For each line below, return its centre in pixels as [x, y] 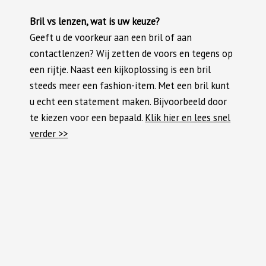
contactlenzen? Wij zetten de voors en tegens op [132, 54]
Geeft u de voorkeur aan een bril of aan [111, 38]
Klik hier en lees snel [188, 118]
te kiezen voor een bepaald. [88, 118]
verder [44, 134]
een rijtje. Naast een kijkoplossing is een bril [121, 70]
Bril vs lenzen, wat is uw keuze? [95, 22]
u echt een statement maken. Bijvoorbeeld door [129, 102]
